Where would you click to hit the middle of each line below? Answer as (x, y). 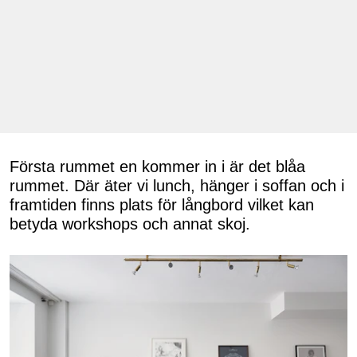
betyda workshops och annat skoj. (130, 224)
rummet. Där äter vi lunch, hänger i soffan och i (177, 185)
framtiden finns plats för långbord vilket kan (162, 204)
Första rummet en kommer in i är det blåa (157, 166)
